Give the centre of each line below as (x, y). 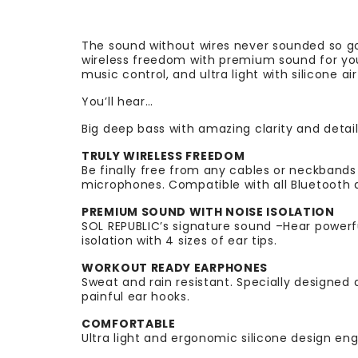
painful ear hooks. (136, 296)
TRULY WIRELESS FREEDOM (163, 156)
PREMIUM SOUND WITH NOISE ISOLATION (208, 212)
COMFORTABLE (129, 324)
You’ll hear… (117, 101)
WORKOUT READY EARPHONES (175, 268)
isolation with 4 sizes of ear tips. (179, 241)
